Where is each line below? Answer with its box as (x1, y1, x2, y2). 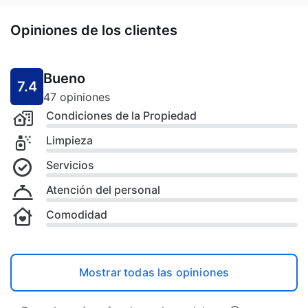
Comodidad (46, 207, 107, 221)
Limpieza (46, 133, 93, 147)
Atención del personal (46, 182, 160, 197)
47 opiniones (43, 89, 110, 104)
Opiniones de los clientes (10, 21, 177, 38)
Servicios (46, 157, 94, 172)
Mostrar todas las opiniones (78, 265, 230, 279)
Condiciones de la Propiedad (46, 108, 197, 122)
